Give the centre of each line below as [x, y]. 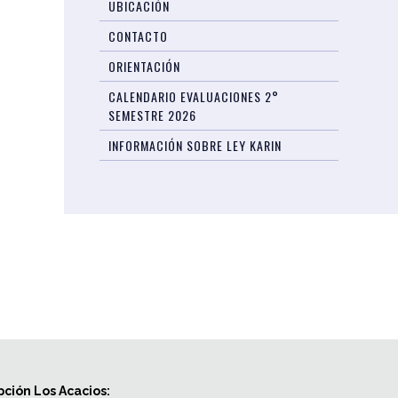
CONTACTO [139, 36]
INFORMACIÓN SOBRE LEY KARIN [195, 145]
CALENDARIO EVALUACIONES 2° [194, 96]
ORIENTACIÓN [145, 66]
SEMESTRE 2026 [153, 115]
